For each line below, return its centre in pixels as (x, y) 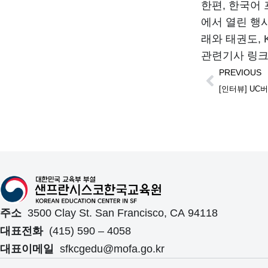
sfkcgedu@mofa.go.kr (111, 249)
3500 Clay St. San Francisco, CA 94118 (120, 213)
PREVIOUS (240, 72)
